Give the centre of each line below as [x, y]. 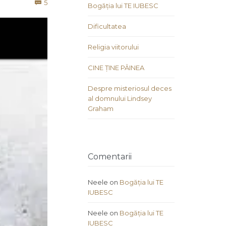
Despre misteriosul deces [130, 89]
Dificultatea [107, 26]
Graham [101, 109]
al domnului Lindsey [120, 99]
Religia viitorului [113, 47]
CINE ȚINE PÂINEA [116, 68]
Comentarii [110, 157]
